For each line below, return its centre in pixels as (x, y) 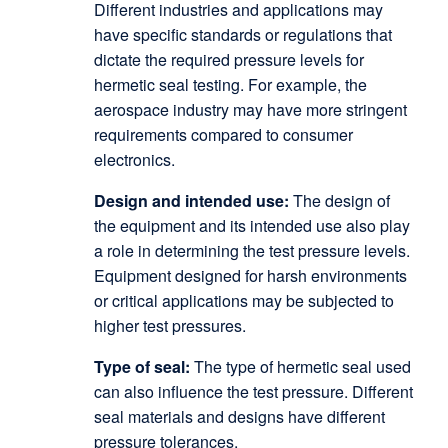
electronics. (134, 159)
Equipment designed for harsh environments (250, 275)
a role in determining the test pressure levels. (251, 250)
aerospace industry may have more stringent (250, 109)
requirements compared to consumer (223, 134)
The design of (339, 200)
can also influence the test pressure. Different (253, 391)
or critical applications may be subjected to (243, 300)
